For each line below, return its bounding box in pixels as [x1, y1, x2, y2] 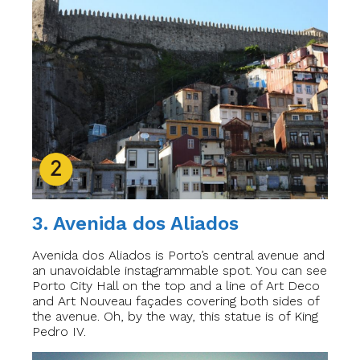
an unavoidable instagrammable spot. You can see [32, 263, 327, 278]
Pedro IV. [32, 324, 86, 339]
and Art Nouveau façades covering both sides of [32, 293, 319, 309]
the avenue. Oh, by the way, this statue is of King [32, 309, 318, 324]
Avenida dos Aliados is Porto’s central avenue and [32, 247, 325, 263]
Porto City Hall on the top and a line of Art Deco [32, 278, 320, 293]
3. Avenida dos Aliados [32, 212, 239, 235]
